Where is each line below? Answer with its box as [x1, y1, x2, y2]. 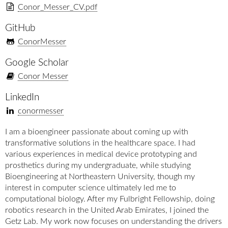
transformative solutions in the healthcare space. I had [5, 139, 195, 147]
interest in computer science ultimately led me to [5, 184, 176, 192]
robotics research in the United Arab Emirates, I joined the [5, 206, 209, 214]
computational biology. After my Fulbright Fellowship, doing [5, 195, 215, 203]
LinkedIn [5, 93, 39, 102]
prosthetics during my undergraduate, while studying [5, 161, 191, 169]
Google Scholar [5, 58, 69, 68]
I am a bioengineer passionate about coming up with [5, 128, 188, 136]
